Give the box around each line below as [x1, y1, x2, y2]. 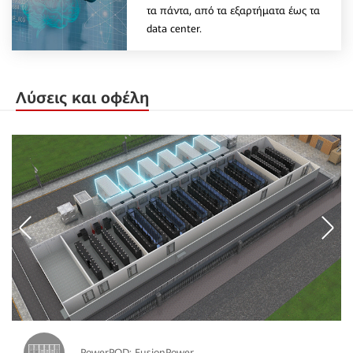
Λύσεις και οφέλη [16, 88, 149, 108]
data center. [147, 22, 203, 35]
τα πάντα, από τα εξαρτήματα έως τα [147, 4, 321, 17]
